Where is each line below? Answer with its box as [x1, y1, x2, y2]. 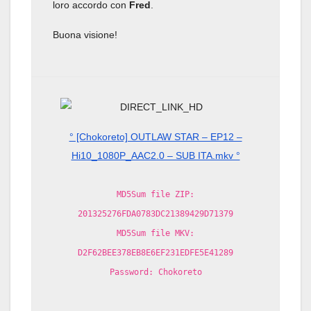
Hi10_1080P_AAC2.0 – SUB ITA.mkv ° [71, 149, 240, 161]
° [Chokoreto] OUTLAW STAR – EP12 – [69, 131, 242, 142]
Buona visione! [53, 28, 117, 40]
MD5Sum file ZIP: [117, 189, 194, 199]
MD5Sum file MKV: [117, 228, 194, 238]
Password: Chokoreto [109, 267, 202, 277]
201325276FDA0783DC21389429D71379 [78, 208, 233, 219]
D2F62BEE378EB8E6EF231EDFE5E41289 [78, 247, 233, 258]
